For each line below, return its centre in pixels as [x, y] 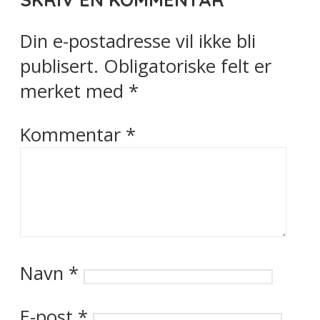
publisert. [59, 66]
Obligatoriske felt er [187, 66]
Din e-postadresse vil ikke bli [138, 41]
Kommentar [73, 134]
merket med [74, 91]
